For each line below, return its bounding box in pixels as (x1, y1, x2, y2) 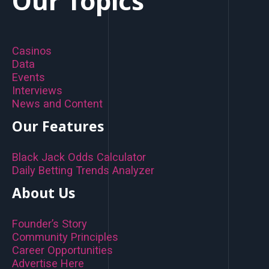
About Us (12, 184, 75, 203)
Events (12, 71, 45, 84)
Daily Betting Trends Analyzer (12, 164, 154, 177)
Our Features (12, 117, 104, 136)
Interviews (12, 84, 62, 97)
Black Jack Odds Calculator (12, 151, 146, 164)
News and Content (12, 97, 103, 110)
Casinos (12, 44, 52, 58)
